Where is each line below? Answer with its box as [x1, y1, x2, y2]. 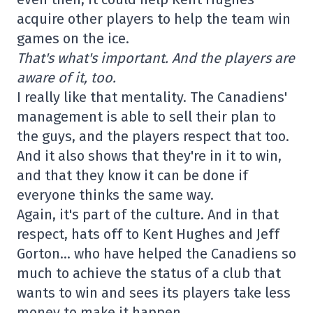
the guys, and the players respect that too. [17, 128, 289, 145]
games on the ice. [17, 30, 129, 48]
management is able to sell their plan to [17, 108, 276, 126]
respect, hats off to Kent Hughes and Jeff [17, 226, 279, 243]
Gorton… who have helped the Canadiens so [17, 245, 296, 263]
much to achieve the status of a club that [17, 265, 281, 282]
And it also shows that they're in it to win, [17, 147, 282, 165]
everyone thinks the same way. [17, 187, 214, 204]
